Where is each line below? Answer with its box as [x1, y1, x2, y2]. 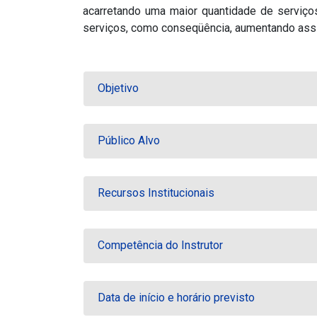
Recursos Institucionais [98, 186, 214, 200]
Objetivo [98, 81, 139, 95]
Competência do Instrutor [98, 238, 223, 252]
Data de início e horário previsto [98, 291, 255, 304]
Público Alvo [98, 134, 160, 147]
